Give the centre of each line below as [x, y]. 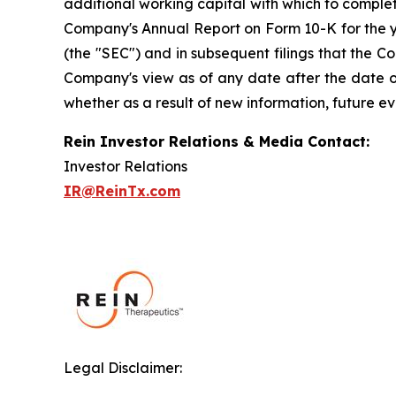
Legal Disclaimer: [123, 368]
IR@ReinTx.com [122, 191]
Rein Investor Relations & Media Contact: [217, 141]
